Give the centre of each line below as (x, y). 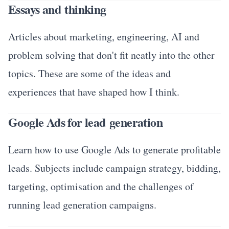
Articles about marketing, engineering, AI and (104, 37)
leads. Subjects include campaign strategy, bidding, (114, 168)
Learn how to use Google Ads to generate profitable (114, 150)
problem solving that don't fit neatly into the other (111, 55)
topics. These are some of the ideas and (89, 74)
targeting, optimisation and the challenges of (101, 187)
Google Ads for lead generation (85, 122)
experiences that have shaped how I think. (94, 92)
